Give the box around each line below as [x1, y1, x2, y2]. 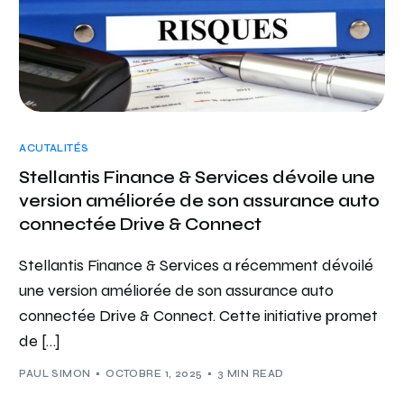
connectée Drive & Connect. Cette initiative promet [19, 306, 379, 326]
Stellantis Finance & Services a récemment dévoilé [19, 255, 374, 276]
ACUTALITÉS [19, 142, 89, 155]
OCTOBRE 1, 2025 [106, 367, 203, 380]
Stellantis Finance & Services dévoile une [19, 167, 376, 188]
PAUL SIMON [19, 367, 91, 380]
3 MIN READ [217, 367, 284, 380]
